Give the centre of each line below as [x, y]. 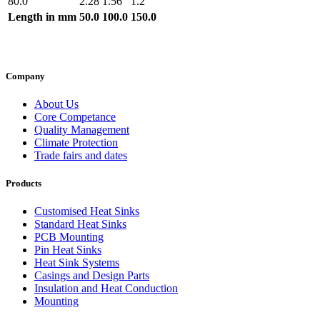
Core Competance [75, 117]
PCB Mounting [69, 237]
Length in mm [42, 16]
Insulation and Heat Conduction [106, 289]
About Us [56, 104]
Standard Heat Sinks [80, 224]
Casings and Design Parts [92, 276]
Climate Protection [76, 143]
